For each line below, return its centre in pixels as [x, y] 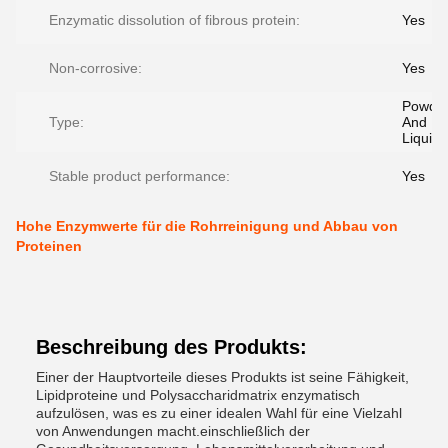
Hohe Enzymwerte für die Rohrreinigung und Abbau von [207, 226]
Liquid [421, 138]
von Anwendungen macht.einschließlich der [173, 431]
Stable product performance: [139, 176]
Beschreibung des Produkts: [171, 347]
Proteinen [49, 246]
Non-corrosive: [95, 68]
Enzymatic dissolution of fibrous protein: [174, 20]
